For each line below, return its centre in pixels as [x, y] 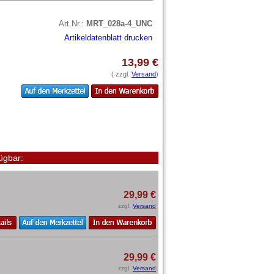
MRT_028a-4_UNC [119, 23]
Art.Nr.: [72, 23]
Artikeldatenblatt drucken [108, 37]
